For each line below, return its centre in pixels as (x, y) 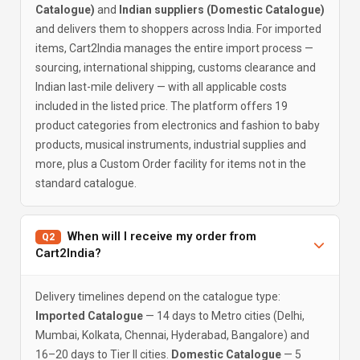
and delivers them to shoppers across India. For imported (178, 29)
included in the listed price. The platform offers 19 (162, 106)
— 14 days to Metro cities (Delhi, (224, 316)
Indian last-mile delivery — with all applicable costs (161, 87)
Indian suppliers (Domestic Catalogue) (222, 10)
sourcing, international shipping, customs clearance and (176, 67)
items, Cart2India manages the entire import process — (174, 48)
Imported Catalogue (89, 316)
